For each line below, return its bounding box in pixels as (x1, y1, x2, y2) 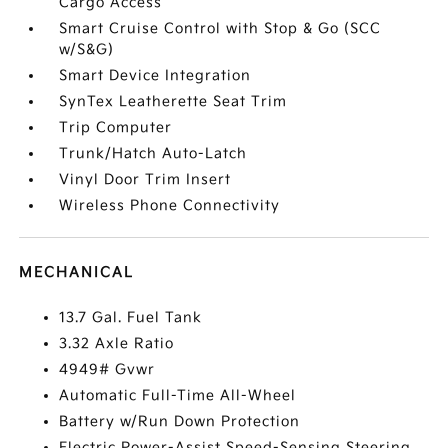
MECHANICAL (19, 264, 135, 281)
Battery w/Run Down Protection (59, 413, 301, 430)
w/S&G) (59, 41, 115, 58)
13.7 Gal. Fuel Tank (59, 309, 203, 326)
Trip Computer (59, 119, 173, 136)
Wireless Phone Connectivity (59, 197, 281, 214)
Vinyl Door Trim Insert (59, 171, 232, 188)
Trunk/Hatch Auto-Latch (59, 145, 248, 162)
